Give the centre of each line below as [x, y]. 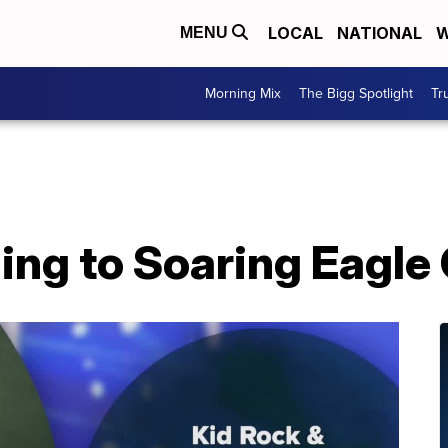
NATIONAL [379, 33]
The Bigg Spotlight [356, 93]
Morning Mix [243, 93]
